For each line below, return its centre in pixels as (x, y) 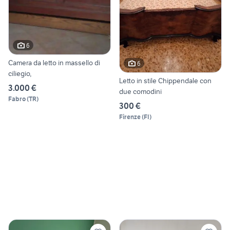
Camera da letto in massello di (54, 63)
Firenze (130, 117)
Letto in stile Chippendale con (165, 81)
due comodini (140, 92)
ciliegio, (20, 74)
